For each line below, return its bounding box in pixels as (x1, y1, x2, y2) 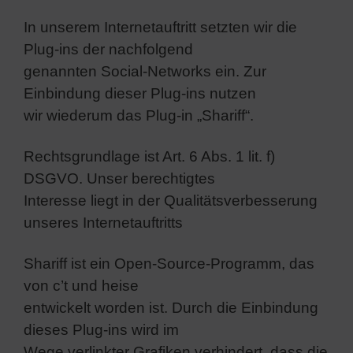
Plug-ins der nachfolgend (24, 40, 193, 58)
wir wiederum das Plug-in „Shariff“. (24, 106, 254, 124)
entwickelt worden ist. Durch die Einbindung (24, 299, 318, 316)
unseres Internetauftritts (24, 214, 183, 231)
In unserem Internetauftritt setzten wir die (24, 18, 297, 35)
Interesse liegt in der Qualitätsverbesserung (24, 191, 318, 209)
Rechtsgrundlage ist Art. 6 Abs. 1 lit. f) (24, 147, 275, 165)
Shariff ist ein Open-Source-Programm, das (24, 255, 314, 272)
